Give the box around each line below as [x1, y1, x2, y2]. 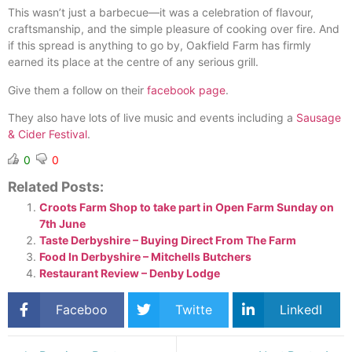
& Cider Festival [8, 127, 87, 141]
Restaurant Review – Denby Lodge [39, 266, 220, 280]
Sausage [296, 111, 341, 124]
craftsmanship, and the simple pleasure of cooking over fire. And [8, 22, 339, 36]
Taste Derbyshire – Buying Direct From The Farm [39, 233, 296, 247]
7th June [39, 217, 86, 231]
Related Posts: [8, 178, 104, 196]
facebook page [147, 82, 225, 97]
